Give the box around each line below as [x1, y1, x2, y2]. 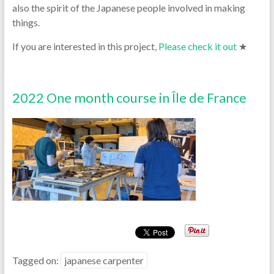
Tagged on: [12, 254, 61, 266]
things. [12, 17, 40, 28]
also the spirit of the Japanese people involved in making [12, 2, 245, 13]
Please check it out [158, 40, 237, 52]
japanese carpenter [64, 254, 144, 266]
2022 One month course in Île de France [12, 89, 246, 106]
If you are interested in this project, [12, 40, 158, 52]
